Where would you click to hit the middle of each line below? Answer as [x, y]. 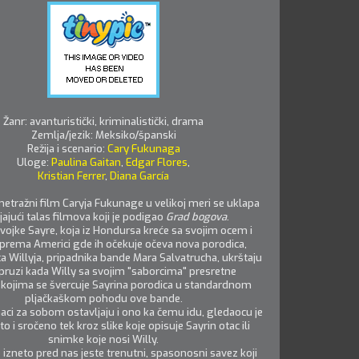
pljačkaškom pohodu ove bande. [103, 298]
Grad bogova [196, 217]
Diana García [139, 176]
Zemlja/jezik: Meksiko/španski [103, 135]
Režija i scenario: [67, 149]
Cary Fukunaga [143, 149]
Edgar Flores [157, 162]
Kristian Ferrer [71, 176]
